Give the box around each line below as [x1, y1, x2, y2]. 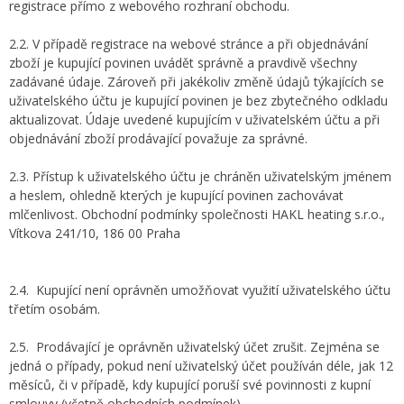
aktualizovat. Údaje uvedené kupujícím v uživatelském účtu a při [9, 111, 380, 128]
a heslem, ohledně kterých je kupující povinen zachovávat [9, 187, 344, 204]
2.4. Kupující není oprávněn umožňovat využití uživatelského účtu [9, 281, 390, 298]
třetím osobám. [9, 300, 100, 317]
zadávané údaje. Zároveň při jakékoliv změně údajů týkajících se [9, 73, 384, 90]
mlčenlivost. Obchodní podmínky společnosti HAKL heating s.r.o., [9, 206, 385, 223]
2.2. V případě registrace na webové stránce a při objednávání [9, 35, 368, 52]
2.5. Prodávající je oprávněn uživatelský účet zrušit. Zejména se [9, 338, 380, 355]
